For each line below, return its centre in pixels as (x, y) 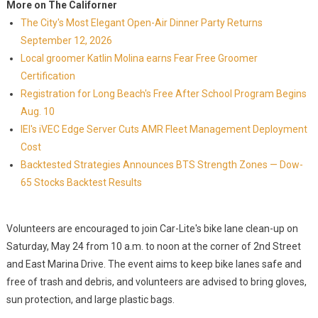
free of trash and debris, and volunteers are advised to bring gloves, (156, 282)
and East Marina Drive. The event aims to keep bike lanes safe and (154, 264)
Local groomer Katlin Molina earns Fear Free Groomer (139, 58)
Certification (48, 76)
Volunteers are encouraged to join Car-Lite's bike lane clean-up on (152, 229)
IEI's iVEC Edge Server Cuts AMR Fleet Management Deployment (164, 129)
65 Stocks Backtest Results (81, 182)
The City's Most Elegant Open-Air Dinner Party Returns (141, 23)
